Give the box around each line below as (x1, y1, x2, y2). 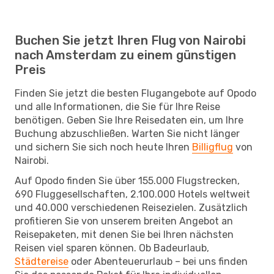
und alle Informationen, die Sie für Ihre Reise (15, 100, 220, 113)
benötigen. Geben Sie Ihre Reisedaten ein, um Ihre (15, 114, 243, 126)
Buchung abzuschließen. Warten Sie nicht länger (15, 127, 240, 139)
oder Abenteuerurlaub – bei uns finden (68, 255, 248, 267)
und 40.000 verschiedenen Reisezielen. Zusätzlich (15, 201, 248, 213)
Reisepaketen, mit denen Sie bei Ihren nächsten (15, 228, 234, 240)
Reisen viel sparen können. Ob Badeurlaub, (15, 242, 209, 254)
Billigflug (192, 141, 233, 153)
